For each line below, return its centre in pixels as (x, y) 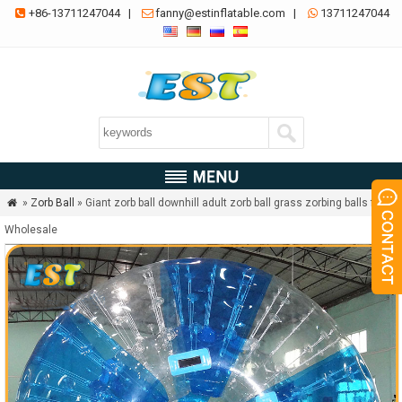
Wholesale (31, 230)
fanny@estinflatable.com (221, 13)
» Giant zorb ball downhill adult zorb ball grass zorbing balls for (229, 203)
